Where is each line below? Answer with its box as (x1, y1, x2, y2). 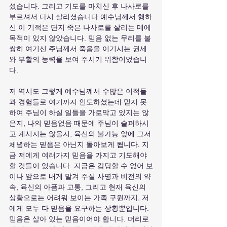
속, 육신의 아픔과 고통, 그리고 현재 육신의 (9, 183, 148, 191)
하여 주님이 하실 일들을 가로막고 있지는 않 (9, 108, 149, 117)
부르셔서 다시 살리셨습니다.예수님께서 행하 (9, 13, 152, 21)
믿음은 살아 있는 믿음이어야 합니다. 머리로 (9, 215, 149, 223)
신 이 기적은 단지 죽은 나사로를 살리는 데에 (9, 23, 153, 31)
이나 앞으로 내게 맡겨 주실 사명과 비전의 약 (9, 172, 151, 180)
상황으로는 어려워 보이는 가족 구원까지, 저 (9, 194, 149, 202)
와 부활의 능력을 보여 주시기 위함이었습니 (9, 55, 147, 63)
